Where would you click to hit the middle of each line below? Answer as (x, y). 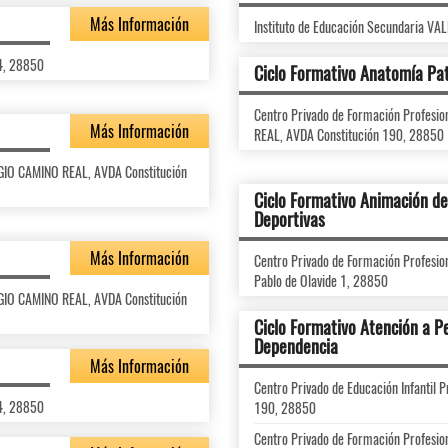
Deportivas (289, 219)
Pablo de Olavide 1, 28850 (321, 280)
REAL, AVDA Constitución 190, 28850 (349, 134)
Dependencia (296, 346)
